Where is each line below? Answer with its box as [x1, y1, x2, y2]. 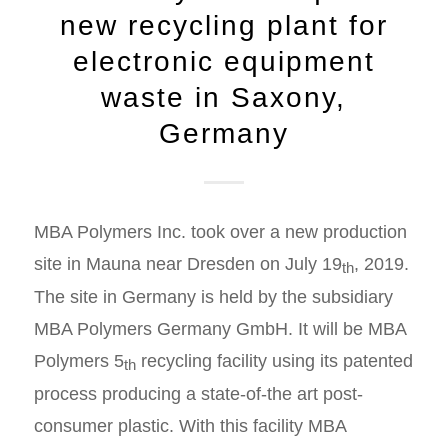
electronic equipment [72, 45, 375, 77]
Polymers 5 [33, 350, 124, 371]
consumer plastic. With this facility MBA [33, 415, 346, 436]
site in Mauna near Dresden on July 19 [33, 253, 342, 274]
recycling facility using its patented [135, 350, 413, 371]
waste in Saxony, [101, 81, 347, 113]
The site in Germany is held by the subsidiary [33, 286, 393, 307]
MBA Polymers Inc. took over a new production [33, 221, 407, 242]
